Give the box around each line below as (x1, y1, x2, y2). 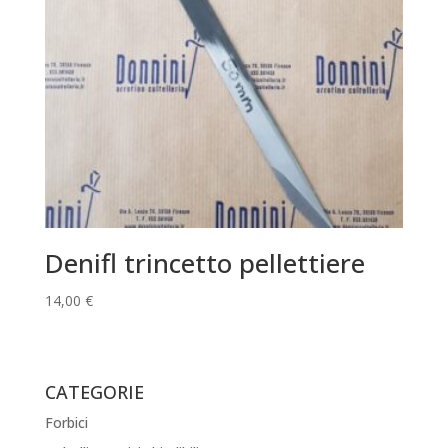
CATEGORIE (44, 379, 144, 404)
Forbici (44, 412, 88, 432)
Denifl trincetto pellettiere (44, 244, 365, 281)
